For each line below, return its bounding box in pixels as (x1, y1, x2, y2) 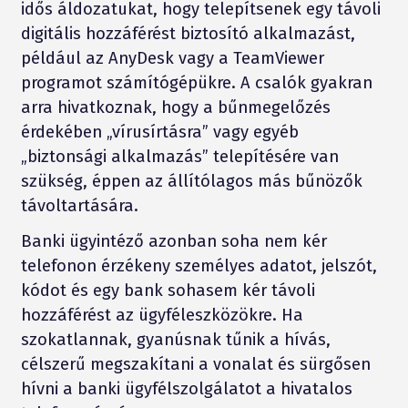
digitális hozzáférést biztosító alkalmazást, (20, 23, 355, 44)
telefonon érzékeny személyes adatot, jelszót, (20, 255, 377, 276)
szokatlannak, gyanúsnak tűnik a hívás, (20, 329, 331, 350)
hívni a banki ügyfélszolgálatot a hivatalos (20, 378, 352, 399)
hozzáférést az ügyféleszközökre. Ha (20, 304, 303, 325)
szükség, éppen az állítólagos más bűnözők (20, 170, 362, 191)
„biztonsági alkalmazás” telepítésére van (20, 146, 339, 167)
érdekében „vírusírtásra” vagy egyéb (20, 121, 299, 142)
